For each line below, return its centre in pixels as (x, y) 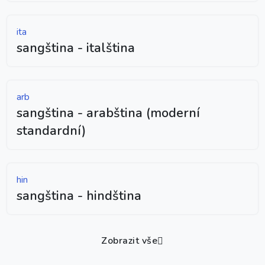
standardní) (51, 130)
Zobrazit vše (130, 240)
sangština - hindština (79, 195)
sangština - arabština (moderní (108, 113)
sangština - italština (76, 48)
